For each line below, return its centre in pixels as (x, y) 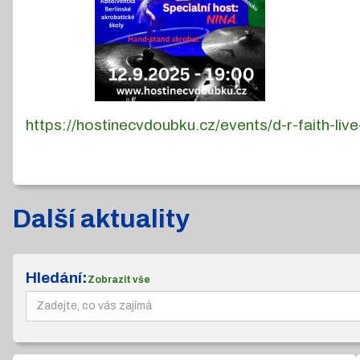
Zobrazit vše (119, 279)
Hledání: (57, 277)
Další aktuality (101, 219)
